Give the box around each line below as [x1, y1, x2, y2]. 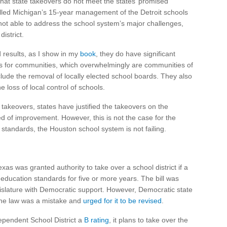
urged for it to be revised [83, 197, 162, 205]
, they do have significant [96, 50, 175, 58]
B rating [84, 216, 109, 224]
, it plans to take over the [109, 216, 188, 224]
